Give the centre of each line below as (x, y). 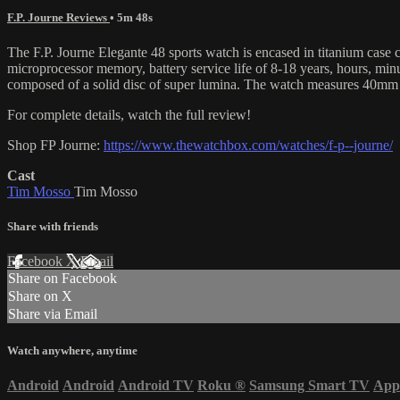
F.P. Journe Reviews (58, 17)
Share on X (40, 296)
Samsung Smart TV (309, 385)
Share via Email (53, 314)
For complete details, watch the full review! (129, 115)
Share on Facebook (62, 279)
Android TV (156, 385)
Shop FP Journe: (55, 146)
